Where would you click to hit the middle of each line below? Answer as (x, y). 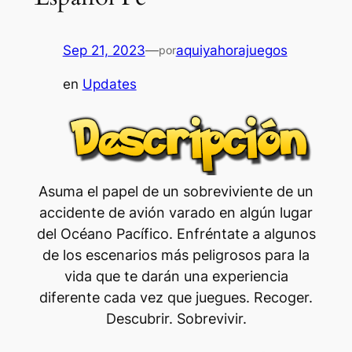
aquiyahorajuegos (231, 51)
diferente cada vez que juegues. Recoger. (176, 297)
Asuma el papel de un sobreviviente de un (176, 191)
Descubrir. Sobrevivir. (176, 318)
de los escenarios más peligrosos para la (176, 255)
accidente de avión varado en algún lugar (176, 212)
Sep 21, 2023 (104, 51)
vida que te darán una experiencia (176, 276)
